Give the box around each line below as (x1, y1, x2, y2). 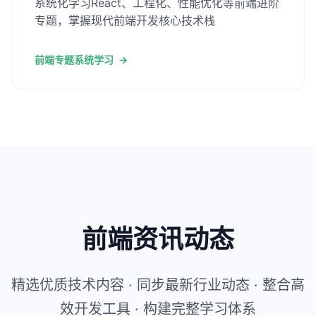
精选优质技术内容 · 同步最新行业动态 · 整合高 (11, 276, 305, 293)
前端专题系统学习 (35, 53, 114, 66)
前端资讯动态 (82, 223, 234, 255)
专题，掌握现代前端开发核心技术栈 (35, 13, 215, 28)
